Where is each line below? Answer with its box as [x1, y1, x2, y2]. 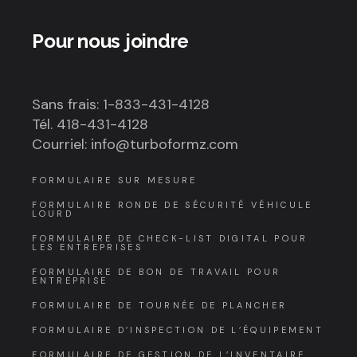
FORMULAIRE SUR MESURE [32, 174, 198, 186]
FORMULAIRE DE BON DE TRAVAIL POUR [32, 265, 281, 277]
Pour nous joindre [32, 29, 190, 53]
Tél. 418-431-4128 [32, 114, 149, 134]
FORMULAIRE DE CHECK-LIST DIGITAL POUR [32, 232, 308, 244]
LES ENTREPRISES [32, 241, 143, 253]
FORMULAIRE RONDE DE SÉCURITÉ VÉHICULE [32, 198, 313, 210]
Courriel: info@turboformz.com [32, 134, 239, 154]
